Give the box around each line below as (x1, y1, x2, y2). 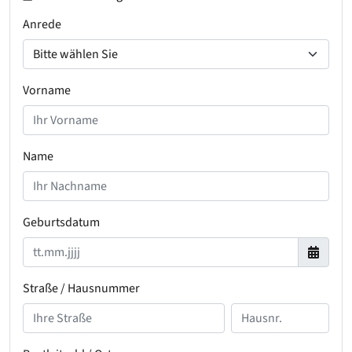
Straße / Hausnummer (23, 279, 140, 297)
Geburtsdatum (23, 213, 100, 231)
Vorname (23, 81, 71, 99)
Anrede (23, 15, 61, 33)
